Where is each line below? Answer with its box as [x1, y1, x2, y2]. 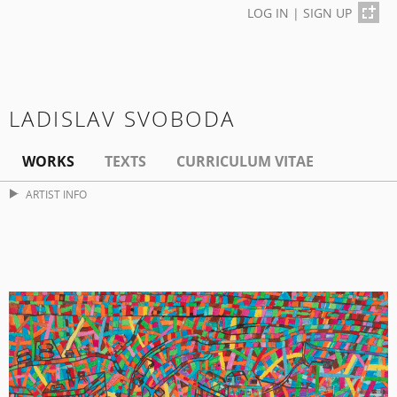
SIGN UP [303, 4, 352, 21]
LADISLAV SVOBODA [9, 104, 236, 134]
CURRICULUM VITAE [176, 152, 314, 172]
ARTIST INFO [25, 187, 87, 203]
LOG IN [247, 4, 289, 21]
